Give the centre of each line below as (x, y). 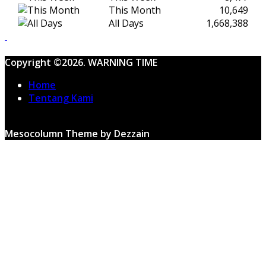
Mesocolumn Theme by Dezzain (77, 133)
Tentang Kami (61, 98)
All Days (126, 23)
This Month (135, 10)
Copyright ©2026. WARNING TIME (81, 62)
